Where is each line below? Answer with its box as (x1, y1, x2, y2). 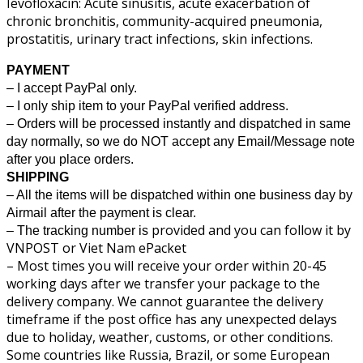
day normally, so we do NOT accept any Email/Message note (6, 135, 355, 149)
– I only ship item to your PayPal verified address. (6, 99, 288, 113)
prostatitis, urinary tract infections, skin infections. (6, 30, 313, 49)
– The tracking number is (6, 224, 148, 238)
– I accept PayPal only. (6, 81, 137, 96)
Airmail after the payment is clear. (6, 206, 196, 220)
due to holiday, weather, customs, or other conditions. (6, 328, 333, 347)
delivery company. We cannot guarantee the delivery (6, 293, 323, 311)
